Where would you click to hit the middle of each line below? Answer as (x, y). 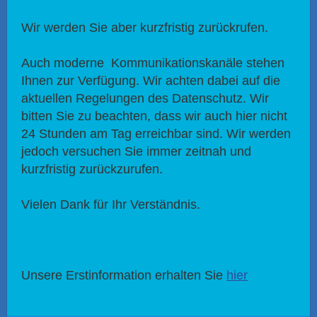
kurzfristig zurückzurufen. (92, 169)
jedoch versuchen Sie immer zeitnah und (136, 152)
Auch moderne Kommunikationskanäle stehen (153, 63)
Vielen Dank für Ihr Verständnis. (111, 205)
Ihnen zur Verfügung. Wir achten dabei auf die (151, 81)
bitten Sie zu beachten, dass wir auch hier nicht (154, 116)
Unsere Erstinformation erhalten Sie (124, 276)
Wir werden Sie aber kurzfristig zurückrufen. (145, 28)
